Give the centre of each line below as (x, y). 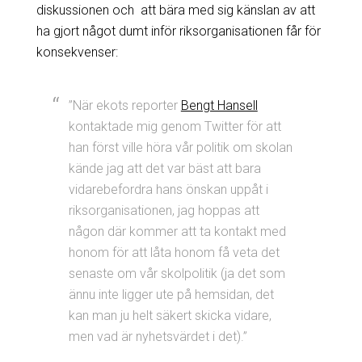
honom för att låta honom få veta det (174, 252)
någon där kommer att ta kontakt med (177, 231)
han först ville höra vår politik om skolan (180, 147)
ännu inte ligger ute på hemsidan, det (171, 294)
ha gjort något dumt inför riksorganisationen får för (178, 31)
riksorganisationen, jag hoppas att (164, 210)
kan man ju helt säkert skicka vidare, (170, 315)
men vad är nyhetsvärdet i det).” (158, 336)
